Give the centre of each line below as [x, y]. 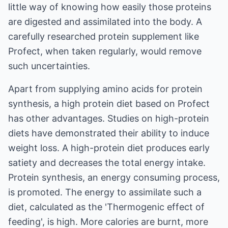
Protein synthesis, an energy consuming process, [114, 177]
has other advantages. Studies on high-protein [109, 118]
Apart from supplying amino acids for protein [105, 89]
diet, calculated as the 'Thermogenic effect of [106, 207]
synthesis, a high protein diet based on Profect [109, 104]
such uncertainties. [49, 66]
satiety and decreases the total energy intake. [107, 163]
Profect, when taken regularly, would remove [105, 51]
